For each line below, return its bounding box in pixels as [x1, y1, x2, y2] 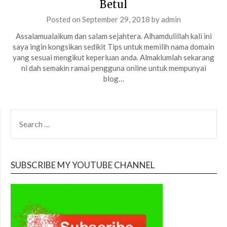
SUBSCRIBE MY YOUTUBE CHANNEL [11, 160, 155, 170]
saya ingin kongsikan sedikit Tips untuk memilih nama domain [13, 42, 214, 51]
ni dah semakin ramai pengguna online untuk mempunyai [21, 63, 206, 72]
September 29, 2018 [82, 15, 150, 24]
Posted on [46, 15, 82, 24]
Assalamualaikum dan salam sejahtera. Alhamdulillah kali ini [15, 31, 212, 41]
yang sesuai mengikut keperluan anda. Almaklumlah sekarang [13, 53, 214, 62]
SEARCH [10, 110, 40, 120]
